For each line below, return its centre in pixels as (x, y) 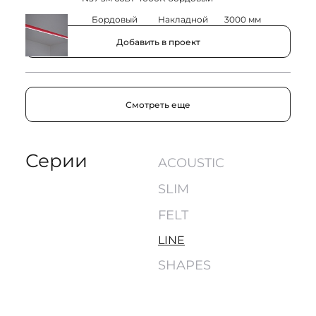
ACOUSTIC (191, 163)
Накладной (183, 20)
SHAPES (184, 266)
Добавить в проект (158, 42)
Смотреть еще (158, 104)
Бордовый (115, 20)
